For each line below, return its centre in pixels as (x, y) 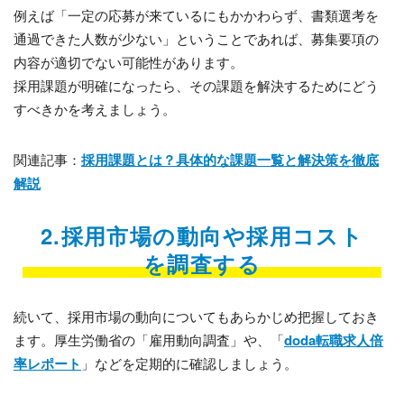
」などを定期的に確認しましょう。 (189, 363)
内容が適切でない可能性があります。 (129, 62)
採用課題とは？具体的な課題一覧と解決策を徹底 (230, 160)
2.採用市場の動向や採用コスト (202, 236)
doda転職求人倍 (334, 340)
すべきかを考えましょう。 (95, 109)
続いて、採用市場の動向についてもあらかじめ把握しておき (196, 317)
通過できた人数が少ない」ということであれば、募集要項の (196, 39)
